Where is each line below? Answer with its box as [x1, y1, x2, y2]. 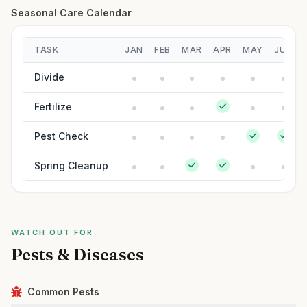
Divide [34, 71, 64, 83]
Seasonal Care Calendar [11, 7, 132, 19]
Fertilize [34, 101, 72, 112]
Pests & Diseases [11, 245, 144, 265]
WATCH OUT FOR [11, 228, 93, 237]
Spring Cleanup [34, 160, 108, 171]
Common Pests [27, 286, 99, 297]
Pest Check [34, 130, 88, 142]
